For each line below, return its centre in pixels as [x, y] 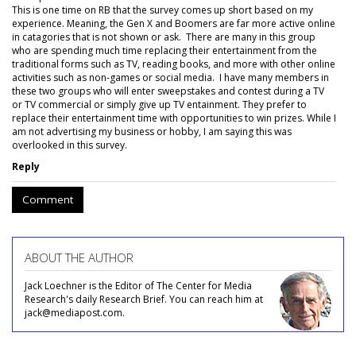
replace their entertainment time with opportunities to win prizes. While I [174, 118]
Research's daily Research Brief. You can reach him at [144, 299]
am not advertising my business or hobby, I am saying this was [152, 132]
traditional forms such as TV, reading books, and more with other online [174, 64]
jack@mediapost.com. [75, 313]
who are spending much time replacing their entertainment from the [164, 50]
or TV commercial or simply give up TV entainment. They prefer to [159, 104]
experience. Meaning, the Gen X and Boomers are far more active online [174, 23]
